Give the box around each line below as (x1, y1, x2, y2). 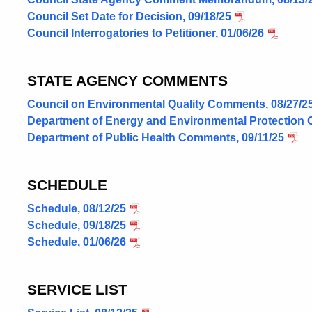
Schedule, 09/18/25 (27, 219, 126, 231)
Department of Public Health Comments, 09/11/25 (27, 132, 284, 143)
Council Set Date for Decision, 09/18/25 (27, 10, 231, 22)
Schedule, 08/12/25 (27, 203, 126, 214)
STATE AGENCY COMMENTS (27, 72, 228, 88)
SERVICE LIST (27, 281, 127, 297)
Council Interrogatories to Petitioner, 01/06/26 (27, 27, 264, 39)
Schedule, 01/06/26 (27, 236, 126, 248)
